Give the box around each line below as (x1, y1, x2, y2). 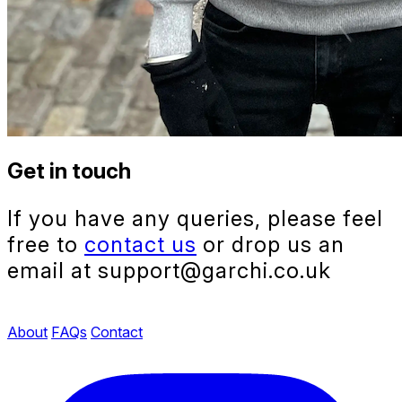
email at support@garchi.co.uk (7, 257, 331, 284)
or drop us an (197, 231, 345, 258)
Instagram (6, 339, 71, 358)
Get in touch (7, 157, 131, 184)
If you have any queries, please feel (7, 205, 383, 232)
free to (7, 231, 84, 258)
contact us (84, 231, 197, 258)
